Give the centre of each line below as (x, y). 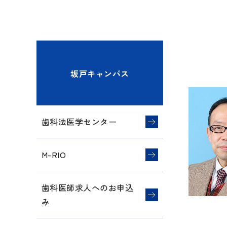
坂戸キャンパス (100, 73)
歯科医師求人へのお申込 (88, 187)
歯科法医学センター (79, 122)
